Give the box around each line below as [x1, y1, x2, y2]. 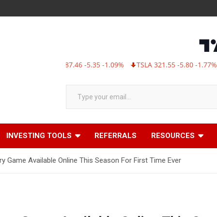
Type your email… [65, 80, 87, 89]
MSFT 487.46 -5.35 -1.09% [19, 60, 102, 69]
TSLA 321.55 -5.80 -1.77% [114, 60, 195, 69]
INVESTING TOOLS [6, 131, 72, 140]
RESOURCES [151, 131, 195, 140]
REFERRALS [94, 131, 137, 140]
